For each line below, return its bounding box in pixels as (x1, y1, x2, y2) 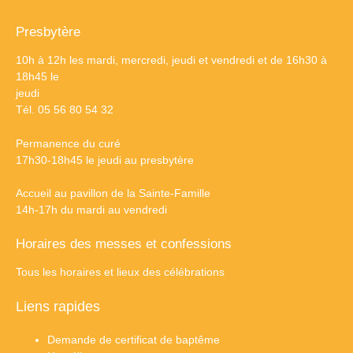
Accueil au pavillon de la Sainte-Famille (16, 187, 210, 200)
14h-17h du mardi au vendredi (16, 203, 167, 217)
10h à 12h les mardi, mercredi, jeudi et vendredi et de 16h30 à (16, 54, 327, 67)
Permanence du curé (16, 136, 121, 150)
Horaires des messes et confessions (16, 235, 232, 251)
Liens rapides (16, 299, 100, 315)
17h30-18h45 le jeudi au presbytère (16, 153, 194, 166)
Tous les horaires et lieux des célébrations (16, 265, 225, 278)
